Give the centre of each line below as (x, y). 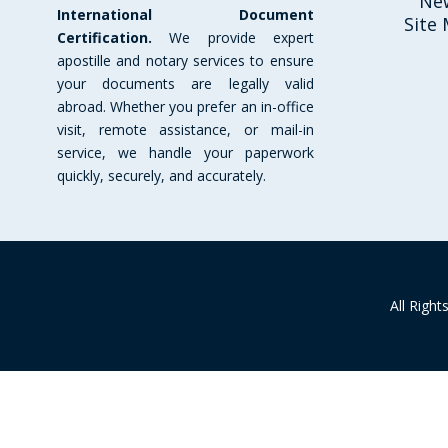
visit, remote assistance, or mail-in (185, 129)
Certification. (104, 37)
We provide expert (233, 37)
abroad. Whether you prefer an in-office (185, 106)
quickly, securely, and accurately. (161, 175)
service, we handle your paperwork (185, 152)
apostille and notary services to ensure (185, 60)
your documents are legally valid (185, 83)
